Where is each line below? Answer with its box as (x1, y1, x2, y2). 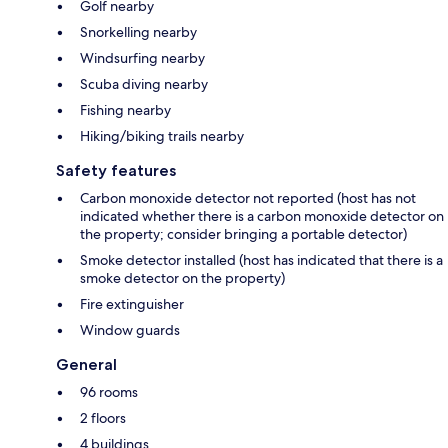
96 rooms (80, 383, 138, 402)
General (56, 355, 117, 375)
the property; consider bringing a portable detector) (80, 225, 407, 244)
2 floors (80, 409, 126, 428)
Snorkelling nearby (80, 23, 197, 42)
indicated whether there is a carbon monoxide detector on (80, 207, 444, 226)
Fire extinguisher (80, 295, 184, 314)
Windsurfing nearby (80, 49, 205, 68)
